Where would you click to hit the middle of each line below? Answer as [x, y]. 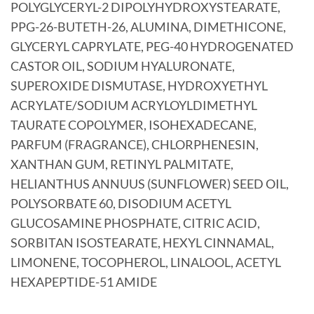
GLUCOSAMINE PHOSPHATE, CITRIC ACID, [135, 224]
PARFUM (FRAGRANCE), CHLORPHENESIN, [135, 145]
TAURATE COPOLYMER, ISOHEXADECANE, [134, 125]
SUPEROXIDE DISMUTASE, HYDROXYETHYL [139, 86]
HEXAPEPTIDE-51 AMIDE [84, 282]
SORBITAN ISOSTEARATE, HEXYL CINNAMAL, [142, 243]
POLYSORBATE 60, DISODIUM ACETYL [121, 204]
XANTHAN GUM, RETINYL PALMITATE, [122, 165]
